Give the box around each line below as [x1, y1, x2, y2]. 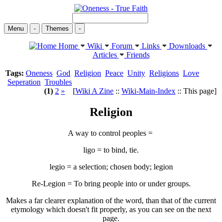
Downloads [167, 42, 207, 50]
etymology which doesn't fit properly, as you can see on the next [11, 205, 211, 214]
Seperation [7, 78, 41, 86]
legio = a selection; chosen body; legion [49, 162, 173, 171]
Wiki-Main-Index [121, 87, 175, 95]
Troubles [45, 78, 72, 86]
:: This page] [175, 87, 217, 95]
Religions [149, 69, 179, 77]
